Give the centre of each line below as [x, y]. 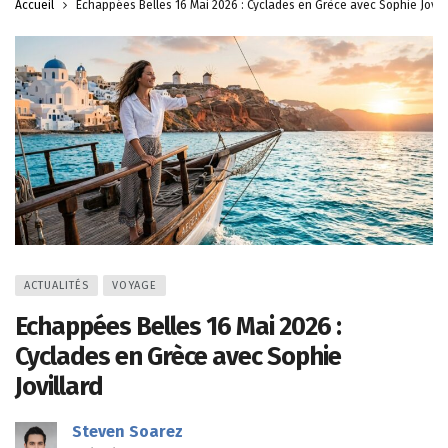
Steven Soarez [127, 431]
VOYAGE [134, 285]
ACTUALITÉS [56, 285]
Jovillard [59, 386]
